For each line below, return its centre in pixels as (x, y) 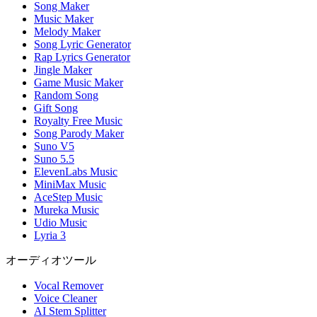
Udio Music (60, 223)
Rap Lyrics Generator (82, 57)
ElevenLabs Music (76, 172)
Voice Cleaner (65, 299)
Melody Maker (67, 32)
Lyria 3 (50, 236)
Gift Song (56, 108)
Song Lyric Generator (82, 45)
